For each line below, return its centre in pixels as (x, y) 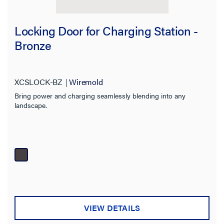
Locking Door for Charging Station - (106, 30)
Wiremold (86, 81)
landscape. (31, 105)
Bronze (33, 45)
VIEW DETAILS (112, 207)
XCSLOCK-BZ (38, 81)
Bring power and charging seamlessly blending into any (100, 95)
